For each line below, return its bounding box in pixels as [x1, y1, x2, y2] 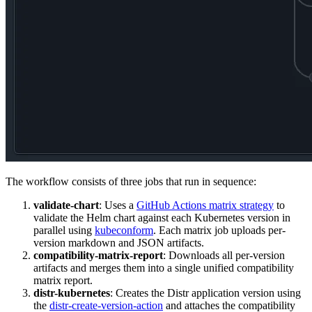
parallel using [33, 224, 95, 237]
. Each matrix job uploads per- [153, 224, 286, 237]
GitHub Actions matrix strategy [136, 199, 274, 212]
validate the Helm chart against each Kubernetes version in [33, 212, 290, 224]
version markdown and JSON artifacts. [33, 237, 204, 249]
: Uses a [99, 199, 136, 212]
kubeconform [95, 224, 153, 237]
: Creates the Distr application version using [110, 287, 301, 299]
